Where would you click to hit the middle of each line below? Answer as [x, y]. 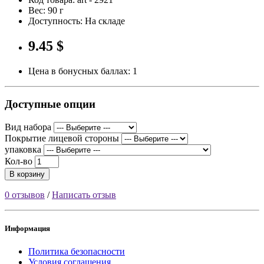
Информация [27, 229]
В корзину [27, 174]
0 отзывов [25, 194]
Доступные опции [50, 104]
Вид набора [28, 127]
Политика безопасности [77, 252]
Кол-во [19, 161]
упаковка [23, 149]
